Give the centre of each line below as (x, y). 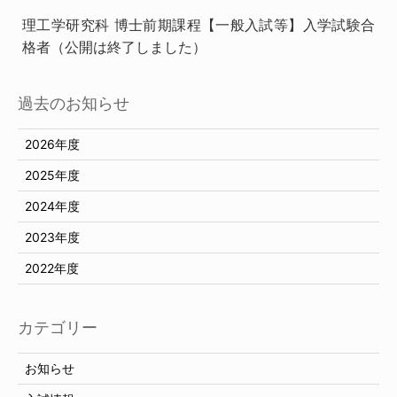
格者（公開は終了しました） (114, 47)
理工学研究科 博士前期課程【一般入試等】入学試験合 (198, 25)
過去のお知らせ (74, 103)
